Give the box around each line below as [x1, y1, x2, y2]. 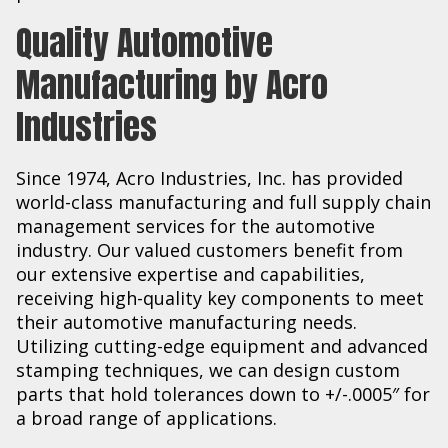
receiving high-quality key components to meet [16, 285, 424, 310]
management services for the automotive [16, 213, 375, 238]
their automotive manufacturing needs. [16, 309, 357, 334]
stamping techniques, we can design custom [16, 357, 400, 382]
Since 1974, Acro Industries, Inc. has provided [16, 165, 403, 190]
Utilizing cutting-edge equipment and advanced [16, 333, 428, 358]
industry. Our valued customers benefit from [16, 237, 403, 262]
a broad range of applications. [16, 405, 277, 430]
